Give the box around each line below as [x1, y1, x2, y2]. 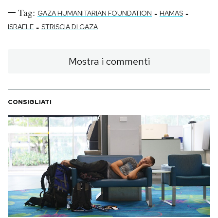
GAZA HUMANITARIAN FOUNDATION [37, 9, 152, 18]
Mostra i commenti [68, 55, 150, 68]
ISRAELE [8, 22, 34, 32]
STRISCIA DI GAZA [41, 22, 98, 32]
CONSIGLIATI [8, 98, 52, 107]
